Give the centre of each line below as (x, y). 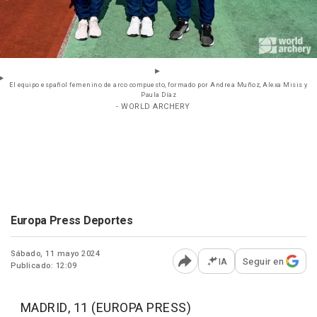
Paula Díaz (158, 95)
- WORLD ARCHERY (153, 106)
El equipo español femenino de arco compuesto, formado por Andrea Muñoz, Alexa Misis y (158, 85)
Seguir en (263, 261)
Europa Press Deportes (72, 220)
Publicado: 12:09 (44, 265)
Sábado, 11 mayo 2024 (55, 253)
